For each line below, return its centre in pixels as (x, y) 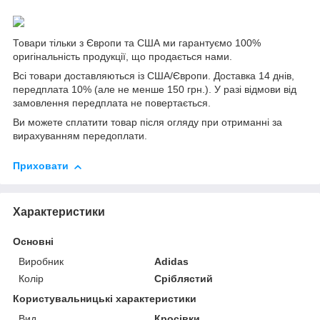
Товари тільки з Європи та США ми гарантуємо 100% (137, 43)
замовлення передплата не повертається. (112, 103)
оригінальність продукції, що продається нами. (122, 57)
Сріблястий (184, 279)
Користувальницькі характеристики (105, 299)
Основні (33, 242)
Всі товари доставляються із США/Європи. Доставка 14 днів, (154, 76)
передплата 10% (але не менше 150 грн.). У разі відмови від (155, 90)
